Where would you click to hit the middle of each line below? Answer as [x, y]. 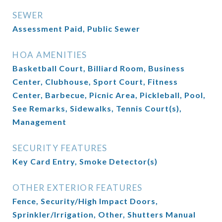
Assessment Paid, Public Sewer [76, 28]
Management [39, 122]
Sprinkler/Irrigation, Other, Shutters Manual [104, 214]
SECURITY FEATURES [60, 148]
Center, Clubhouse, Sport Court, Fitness [95, 82]
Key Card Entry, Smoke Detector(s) [85, 161]
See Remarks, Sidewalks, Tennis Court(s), [97, 108]
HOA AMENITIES [50, 55]
